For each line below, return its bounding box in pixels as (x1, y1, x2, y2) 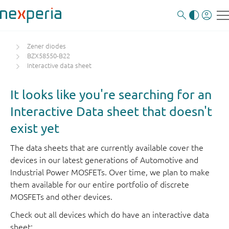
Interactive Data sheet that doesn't (10, 104, 212, 119)
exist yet (10, 121, 59, 135)
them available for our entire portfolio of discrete (10, 180, 189, 189)
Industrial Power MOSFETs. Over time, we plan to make (10, 168, 210, 177)
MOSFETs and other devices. (10, 192, 112, 201)
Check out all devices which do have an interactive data (10, 210, 209, 219)
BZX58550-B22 (27, 52, 70, 60)
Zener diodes (27, 42, 66, 50)
